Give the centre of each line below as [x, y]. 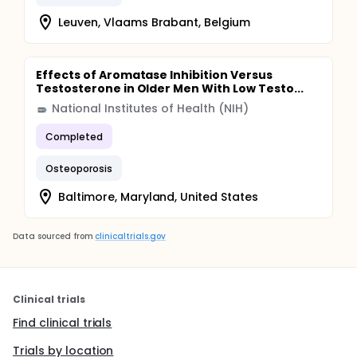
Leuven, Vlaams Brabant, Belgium [155, 22]
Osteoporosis [79, 168]
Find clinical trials [63, 323]
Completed [74, 136]
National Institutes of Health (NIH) [150, 108]
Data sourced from [53, 236]
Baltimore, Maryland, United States [158, 196]
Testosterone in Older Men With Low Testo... [170, 88]
